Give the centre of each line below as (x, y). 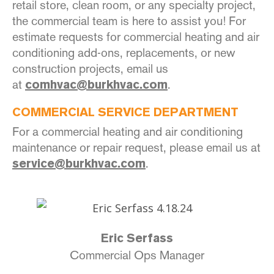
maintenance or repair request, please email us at (136, 147)
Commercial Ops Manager (137, 255)
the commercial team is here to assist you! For (129, 20)
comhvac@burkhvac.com (96, 85)
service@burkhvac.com (79, 164)
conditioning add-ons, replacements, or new (124, 52)
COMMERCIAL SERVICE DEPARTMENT (125, 113)
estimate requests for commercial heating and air (136, 36)
